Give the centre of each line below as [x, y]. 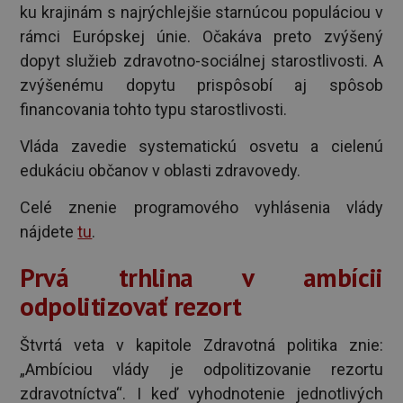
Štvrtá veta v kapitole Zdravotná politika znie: [201, 345]
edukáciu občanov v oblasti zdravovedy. [161, 171]
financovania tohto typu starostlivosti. [154, 110]
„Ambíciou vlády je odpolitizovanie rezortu [201, 370]
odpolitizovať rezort [131, 305]
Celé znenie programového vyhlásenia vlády [201, 208]
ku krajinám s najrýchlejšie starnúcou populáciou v [201, 13]
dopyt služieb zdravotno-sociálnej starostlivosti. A [201, 61]
